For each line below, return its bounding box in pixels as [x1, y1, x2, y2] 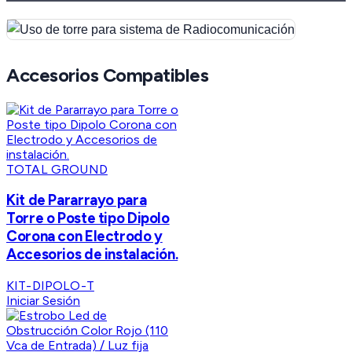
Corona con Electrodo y [6, 227, 163, 246]
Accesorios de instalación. [6, 245, 178, 264]
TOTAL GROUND [6, 161, 108, 177]
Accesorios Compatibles [6, 63, 209, 86]
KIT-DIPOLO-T [6, 277, 94, 293]
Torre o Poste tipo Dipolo [6, 209, 170, 228]
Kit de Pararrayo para [6, 191, 147, 210]
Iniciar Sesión [6, 292, 80, 308]
